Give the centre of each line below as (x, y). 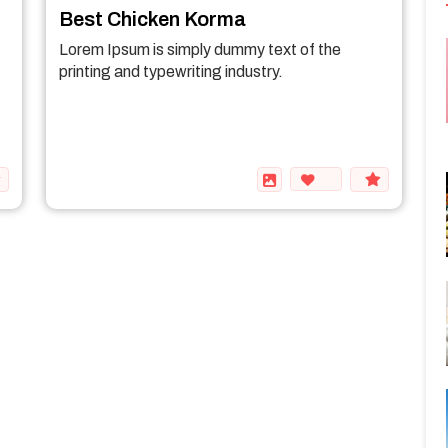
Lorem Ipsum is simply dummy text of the (200, 49)
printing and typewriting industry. (171, 71)
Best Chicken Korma (152, 19)
